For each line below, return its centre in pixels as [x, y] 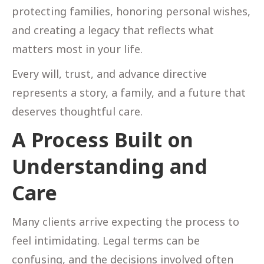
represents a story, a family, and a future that [129, 92]
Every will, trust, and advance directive [109, 73]
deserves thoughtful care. [77, 111]
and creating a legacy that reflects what [113, 30]
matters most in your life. [77, 49]
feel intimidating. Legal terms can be [106, 240]
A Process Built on [103, 139]
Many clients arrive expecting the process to [126, 221]
